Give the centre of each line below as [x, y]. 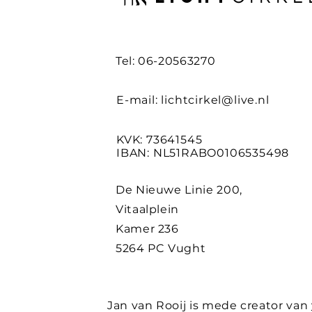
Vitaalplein [148, 209]
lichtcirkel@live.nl [215, 100]
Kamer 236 [147, 229]
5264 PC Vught [161, 248]
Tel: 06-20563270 [166, 61]
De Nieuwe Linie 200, [179, 190]
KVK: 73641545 [159, 140]
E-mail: [139, 100]
